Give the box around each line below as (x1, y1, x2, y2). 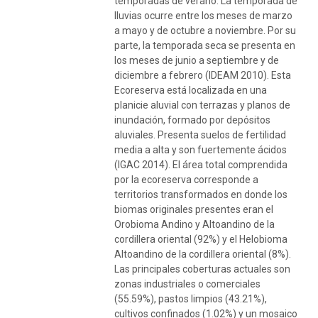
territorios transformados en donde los (114, 188, 287, 200)
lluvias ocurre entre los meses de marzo (114, 9, 292, 21)
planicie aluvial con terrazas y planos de (114, 99, 290, 111)
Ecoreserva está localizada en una (114, 84, 267, 96)
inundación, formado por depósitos (114, 114, 270, 126)
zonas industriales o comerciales (114, 278, 261, 290)
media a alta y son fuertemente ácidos (114, 143, 287, 155)
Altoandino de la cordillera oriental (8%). (114, 248, 291, 260)
